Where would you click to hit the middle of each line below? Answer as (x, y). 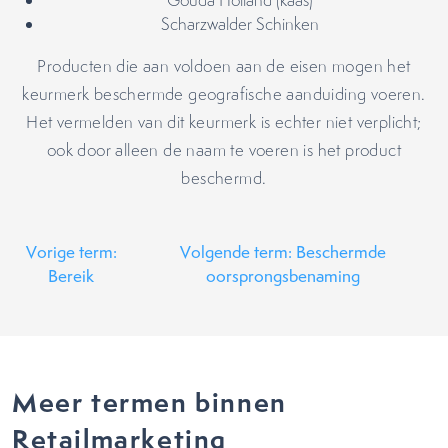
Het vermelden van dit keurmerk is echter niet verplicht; (224, 122)
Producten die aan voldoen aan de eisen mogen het (224, 66)
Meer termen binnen (149, 402)
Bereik (71, 276)
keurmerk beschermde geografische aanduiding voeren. (224, 94)
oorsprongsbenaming (283, 276)
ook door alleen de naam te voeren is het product (224, 150)
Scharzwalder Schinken (240, 24)
